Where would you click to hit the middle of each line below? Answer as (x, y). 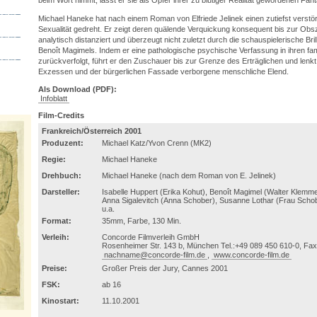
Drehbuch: (62, 176)
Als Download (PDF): (77, 90)
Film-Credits (61, 116)
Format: (57, 221)
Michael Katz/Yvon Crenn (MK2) (157, 143)
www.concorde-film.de (252, 255)
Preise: (54, 269)
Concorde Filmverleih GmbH (151, 237)
